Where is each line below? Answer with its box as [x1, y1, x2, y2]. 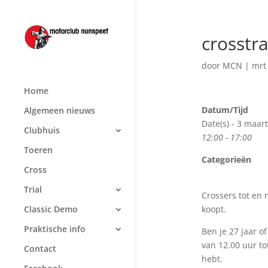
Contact [24, 243, 56, 255]
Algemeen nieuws [24, 105, 95, 117]
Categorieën [201, 154, 251, 165]
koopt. [201, 203, 226, 215]
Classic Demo [24, 203, 78, 215]
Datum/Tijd [201, 104, 248, 115]
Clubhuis [24, 124, 60, 136]
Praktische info [24, 223, 86, 235]
